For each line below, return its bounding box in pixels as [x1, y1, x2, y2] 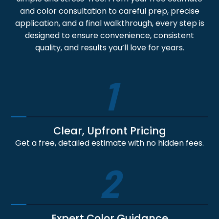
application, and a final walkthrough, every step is [15, 18, 204, 29]
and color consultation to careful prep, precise [20, 5, 199, 17]
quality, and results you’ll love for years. [35, 42, 184, 54]
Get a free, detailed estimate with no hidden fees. [15, 137, 204, 149]
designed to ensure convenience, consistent [25, 30, 194, 42]
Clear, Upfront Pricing [53, 124, 166, 138]
